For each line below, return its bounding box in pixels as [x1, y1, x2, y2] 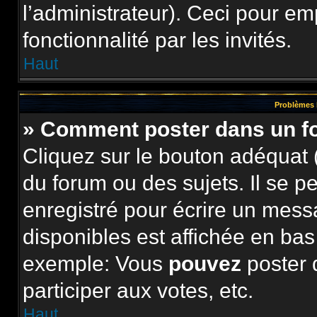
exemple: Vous [23, 252, 168, 275]
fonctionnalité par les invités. [23, 28, 292, 52]
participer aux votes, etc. [23, 279, 253, 302]
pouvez [168, 252, 241, 275]
